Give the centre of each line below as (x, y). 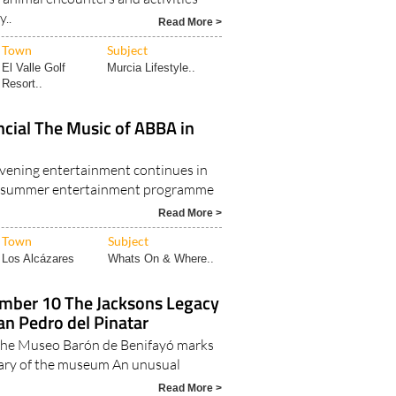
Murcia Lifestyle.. (152, 68)
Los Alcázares (38, 259)
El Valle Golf (34, 68)
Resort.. (23, 84)
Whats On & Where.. (161, 259)
